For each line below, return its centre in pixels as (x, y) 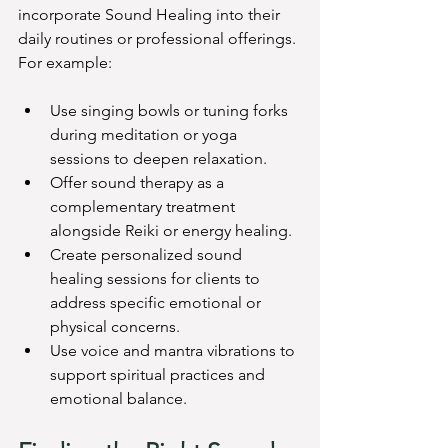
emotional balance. (118, 399)
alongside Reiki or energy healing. (171, 231)
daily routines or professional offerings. (159, 39)
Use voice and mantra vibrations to (174, 351)
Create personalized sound (148, 255)
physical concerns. (115, 327)
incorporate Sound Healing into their (151, 15)
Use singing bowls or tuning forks (171, 111)
